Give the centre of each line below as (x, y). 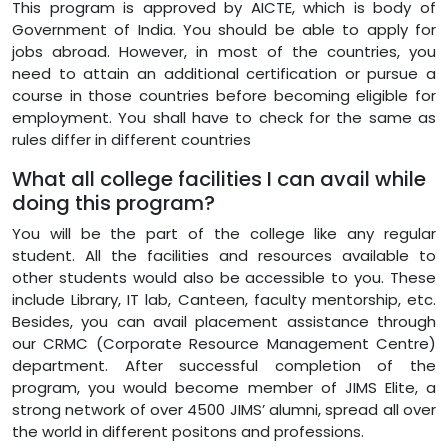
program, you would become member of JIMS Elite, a (224, 387)
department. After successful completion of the (224, 365)
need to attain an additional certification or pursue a (224, 73)
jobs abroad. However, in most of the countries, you (224, 51)
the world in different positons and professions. (188, 431)
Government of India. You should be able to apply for (224, 29)
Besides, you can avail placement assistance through (224, 321)
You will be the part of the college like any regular (224, 233)
